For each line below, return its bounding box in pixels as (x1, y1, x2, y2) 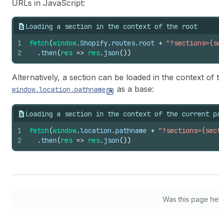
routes (111, 39, 135, 47)
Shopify (80, 39, 108, 47)
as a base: (114, 84, 154, 94)
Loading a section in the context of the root (25, 22, 197, 31)
